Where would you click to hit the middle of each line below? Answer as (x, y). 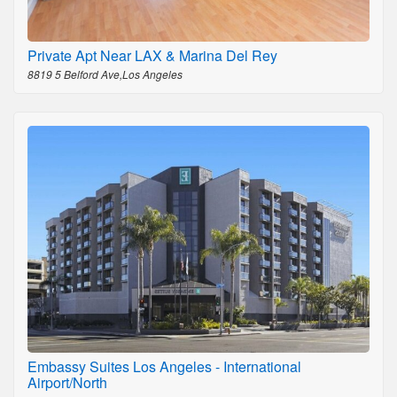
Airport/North (67, 383)
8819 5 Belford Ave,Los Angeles (105, 74)
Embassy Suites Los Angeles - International (164, 367)
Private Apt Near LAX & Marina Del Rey (152, 55)
